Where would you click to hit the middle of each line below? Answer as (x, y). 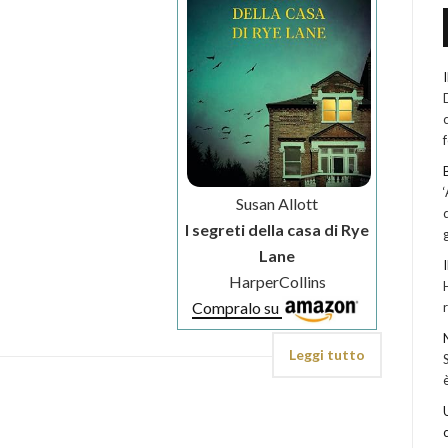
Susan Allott (277, 204)
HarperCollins (277, 282)
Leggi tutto (327, 355)
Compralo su (237, 308)
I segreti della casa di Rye (277, 230)
